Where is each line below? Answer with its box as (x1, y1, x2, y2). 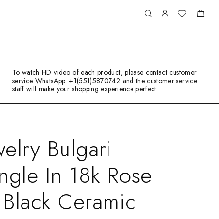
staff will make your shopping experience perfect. (12, 84, 158, 94)
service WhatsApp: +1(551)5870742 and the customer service (12, 76, 197, 86)
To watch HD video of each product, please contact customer (12, 67, 197, 77)
